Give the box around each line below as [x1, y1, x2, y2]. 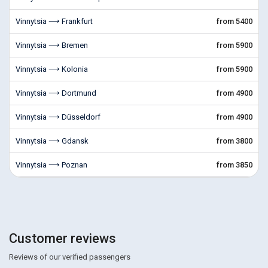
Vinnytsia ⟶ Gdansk [16, 136, 89, 145]
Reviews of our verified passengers [9, 252, 130, 261]
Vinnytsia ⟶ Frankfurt [16, 17, 93, 26]
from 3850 [217, 160, 252, 169]
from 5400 [217, 17, 252, 26]
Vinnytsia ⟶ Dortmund [16, 89, 96, 98]
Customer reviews [9, 231, 116, 246]
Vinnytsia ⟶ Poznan [16, 160, 87, 169]
